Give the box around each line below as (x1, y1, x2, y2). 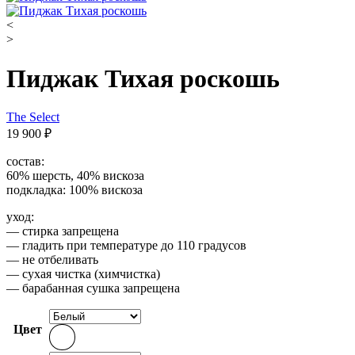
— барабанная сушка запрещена (6, 281, 180, 296)
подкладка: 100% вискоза (6, 183, 143, 197)
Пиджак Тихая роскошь (6, 63, 280, 93)
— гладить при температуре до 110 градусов (6, 239, 246, 253)
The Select (6, 110, 59, 124)
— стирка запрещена (6, 224, 119, 239)
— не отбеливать (6, 253, 98, 267)
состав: (6, 155, 44, 169)
